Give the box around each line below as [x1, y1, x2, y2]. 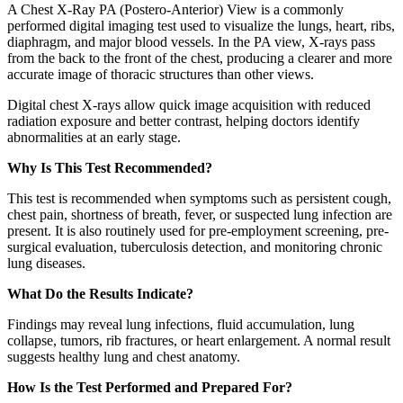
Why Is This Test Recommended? [7, 160, 212, 176]
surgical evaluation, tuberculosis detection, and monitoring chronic [7, 239, 382, 255]
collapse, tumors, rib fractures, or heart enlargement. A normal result [7, 333, 390, 349]
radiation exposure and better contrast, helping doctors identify [7, 113, 360, 130]
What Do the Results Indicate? [7, 286, 193, 302]
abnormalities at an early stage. [7, 130, 181, 146]
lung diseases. [7, 255, 85, 272]
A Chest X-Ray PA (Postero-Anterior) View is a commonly [7, 2, 344, 18]
